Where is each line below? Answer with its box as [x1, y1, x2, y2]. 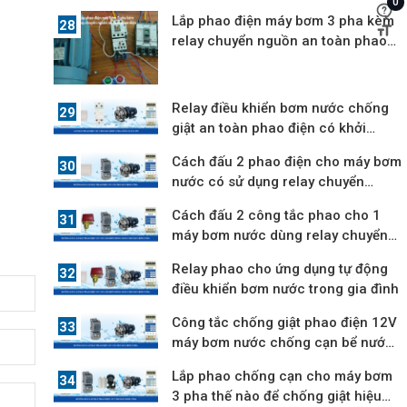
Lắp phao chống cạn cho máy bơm [172, 367, 393, 384]
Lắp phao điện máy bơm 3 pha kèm [172, 13, 395, 30]
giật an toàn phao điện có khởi [172, 119, 367, 136]
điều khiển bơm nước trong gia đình [172, 280, 400, 297]
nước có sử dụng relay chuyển [172, 173, 365, 190]
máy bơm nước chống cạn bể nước [172, 333, 394, 351]
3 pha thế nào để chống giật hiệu [172, 387, 382, 404]
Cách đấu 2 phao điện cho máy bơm [172, 153, 402, 170]
